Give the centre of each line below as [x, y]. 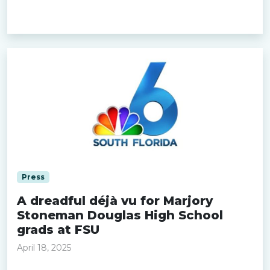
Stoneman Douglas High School [120, 215]
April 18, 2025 [44, 248]
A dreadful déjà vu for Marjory [115, 201]
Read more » [48, 16]
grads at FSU [58, 230]
